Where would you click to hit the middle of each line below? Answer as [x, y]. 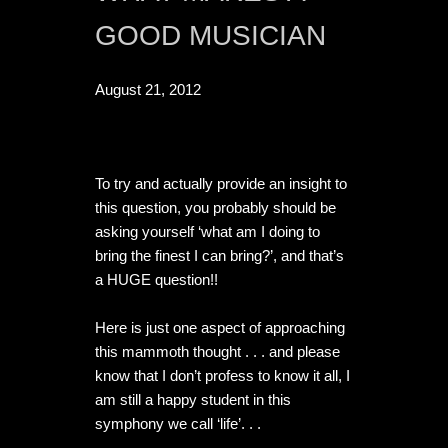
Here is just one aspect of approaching [220, 328]
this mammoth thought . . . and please [217, 352]
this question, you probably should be [215, 208]
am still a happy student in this [193, 400]
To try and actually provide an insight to [221, 184]
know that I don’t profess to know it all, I [222, 376]
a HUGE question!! [156, 280]
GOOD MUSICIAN [210, 36]
